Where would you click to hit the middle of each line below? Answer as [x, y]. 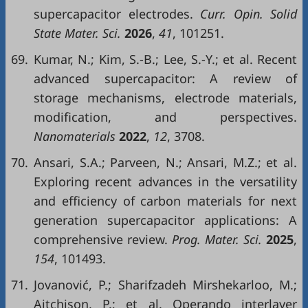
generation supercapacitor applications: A [165, 220]
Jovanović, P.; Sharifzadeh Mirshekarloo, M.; [165, 285]
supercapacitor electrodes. [113, 14]
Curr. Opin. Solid [245, 14]
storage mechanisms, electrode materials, [165, 98]
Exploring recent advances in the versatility [165, 181]
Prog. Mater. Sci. [217, 239]
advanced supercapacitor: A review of [165, 78]
